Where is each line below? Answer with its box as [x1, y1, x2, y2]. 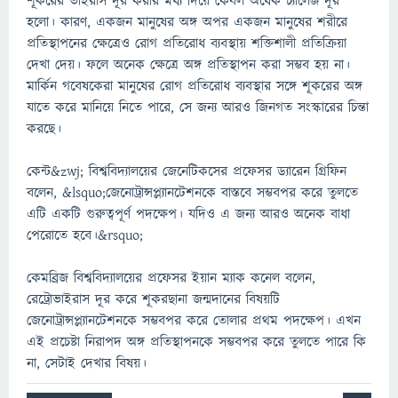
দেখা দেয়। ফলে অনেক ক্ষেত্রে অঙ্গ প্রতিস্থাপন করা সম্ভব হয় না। [27, 55, 350, 75]
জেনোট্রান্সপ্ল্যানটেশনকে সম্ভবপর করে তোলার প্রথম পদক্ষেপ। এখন [27, 311, 361, 330]
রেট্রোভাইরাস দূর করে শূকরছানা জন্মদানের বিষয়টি [27, 290, 280, 309]
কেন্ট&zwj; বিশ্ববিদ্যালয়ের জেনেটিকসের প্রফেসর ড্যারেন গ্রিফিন [27, 162, 346, 181]
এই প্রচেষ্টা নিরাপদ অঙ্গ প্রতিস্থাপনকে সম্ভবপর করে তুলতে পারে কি [27, 332, 366, 352]
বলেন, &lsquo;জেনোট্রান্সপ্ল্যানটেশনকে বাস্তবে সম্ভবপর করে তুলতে [27, 183, 358, 203]
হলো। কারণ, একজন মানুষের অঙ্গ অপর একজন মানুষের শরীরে [27, 12, 347, 32]
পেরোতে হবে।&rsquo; [27, 226, 143, 245]
